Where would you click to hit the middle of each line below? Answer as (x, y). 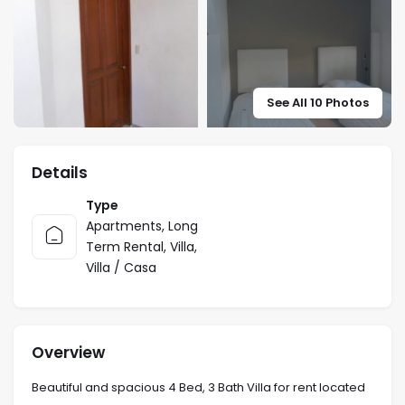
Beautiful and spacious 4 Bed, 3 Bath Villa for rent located (198, 387)
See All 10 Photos (318, 102)
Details (60, 172)
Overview (68, 352)
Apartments (124, 226)
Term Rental (125, 246)
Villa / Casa (121, 267)
